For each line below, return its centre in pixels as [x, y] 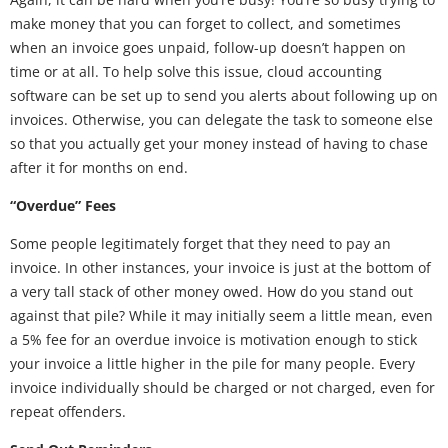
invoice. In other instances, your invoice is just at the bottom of [220, 267]
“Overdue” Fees [63, 205]
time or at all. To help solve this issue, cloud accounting [196, 71]
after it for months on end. [99, 167]
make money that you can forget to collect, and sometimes [205, 23]
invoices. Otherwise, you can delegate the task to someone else [221, 119]
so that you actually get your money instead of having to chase [219, 143]
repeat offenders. [68, 411]
